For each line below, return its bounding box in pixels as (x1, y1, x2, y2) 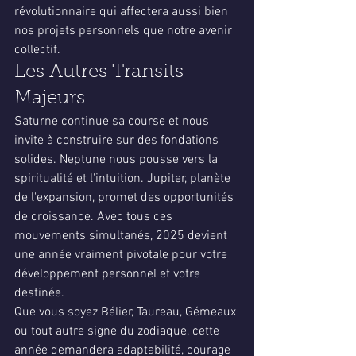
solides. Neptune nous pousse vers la (14, 152, 221, 168)
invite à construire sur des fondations (14, 133, 222, 149)
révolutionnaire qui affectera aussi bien (14, 4, 231, 20)
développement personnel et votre (14, 266, 203, 282)
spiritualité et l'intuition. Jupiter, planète (14, 171, 234, 187)
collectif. (14, 42, 60, 58)
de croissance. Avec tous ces (14, 209, 176, 225)
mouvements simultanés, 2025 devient (14, 228, 230, 244)
